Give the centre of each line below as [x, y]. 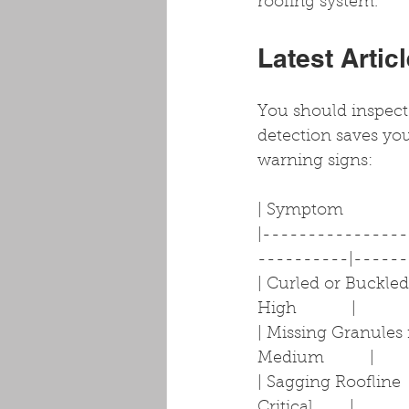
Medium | [316, 359]
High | [307, 310]
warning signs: [315, 162]
